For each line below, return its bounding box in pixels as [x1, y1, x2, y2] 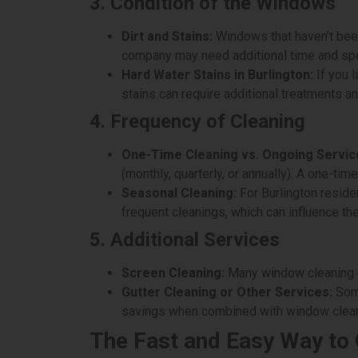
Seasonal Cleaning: [121, 185, 237, 201]
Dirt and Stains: [121, 28, 213, 44]
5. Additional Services [89, 228, 280, 251]
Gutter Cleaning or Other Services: [121, 284, 332, 300]
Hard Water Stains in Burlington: [121, 66, 313, 82]
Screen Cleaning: [121, 265, 225, 280]
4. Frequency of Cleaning [89, 109, 305, 133]
